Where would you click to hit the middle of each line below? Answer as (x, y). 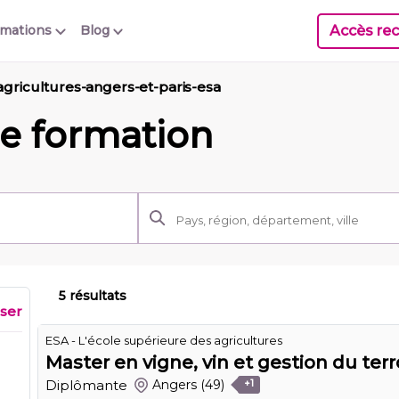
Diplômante (86, 385)
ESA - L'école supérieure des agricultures (164, 340)
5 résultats (93, 295)
